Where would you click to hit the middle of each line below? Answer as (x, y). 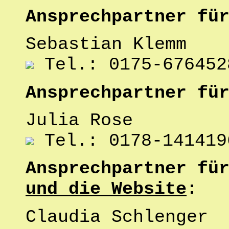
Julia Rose (79, 120)
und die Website (106, 189)
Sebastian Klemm (106, 45)
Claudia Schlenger (117, 217)
